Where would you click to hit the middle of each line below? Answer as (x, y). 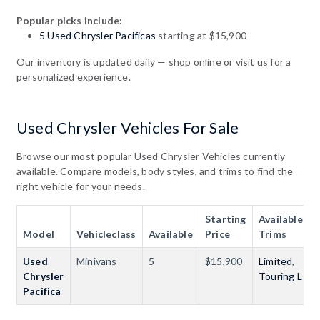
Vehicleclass (106, 234)
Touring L (280, 276)
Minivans (97, 261)
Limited (276, 261)
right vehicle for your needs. (81, 186)
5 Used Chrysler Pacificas (97, 35)
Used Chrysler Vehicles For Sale (128, 127)
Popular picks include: (70, 20)
